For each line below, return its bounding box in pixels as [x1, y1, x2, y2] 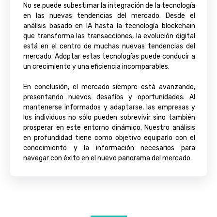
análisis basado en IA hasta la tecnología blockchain [23, 22, 195, 30]
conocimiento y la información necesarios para [23, 144, 195, 152]
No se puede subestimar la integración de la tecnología [23, 1, 195, 10]
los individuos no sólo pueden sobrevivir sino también [23, 113, 195, 122]
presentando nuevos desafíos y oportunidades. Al [23, 93, 195, 101]
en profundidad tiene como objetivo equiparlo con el [23, 134, 195, 142]
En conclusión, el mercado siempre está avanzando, [23, 83, 195, 91]
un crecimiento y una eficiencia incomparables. [23, 62, 170, 71]
